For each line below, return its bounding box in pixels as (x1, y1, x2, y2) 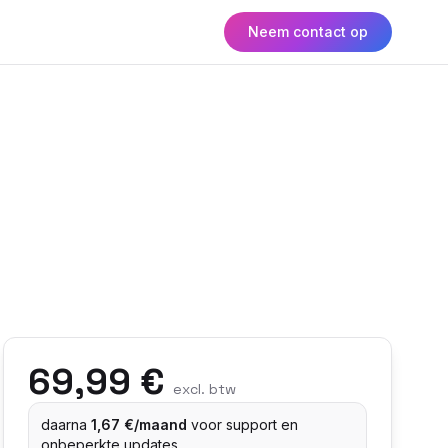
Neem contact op (248, 23, 368, 40)
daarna (40, 416, 91, 433)
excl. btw (172, 380, 236, 398)
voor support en (186, 416, 298, 433)
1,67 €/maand (90, 416, 187, 433)
